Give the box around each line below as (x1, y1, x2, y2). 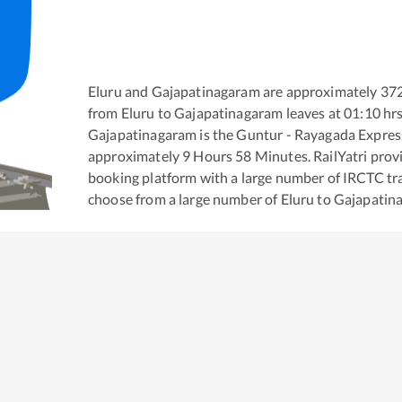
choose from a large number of (88, 189, 281, 207)
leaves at (283, 103, 341, 121)
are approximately (259, 82, 378, 100)
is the (197, 125, 234, 143)
